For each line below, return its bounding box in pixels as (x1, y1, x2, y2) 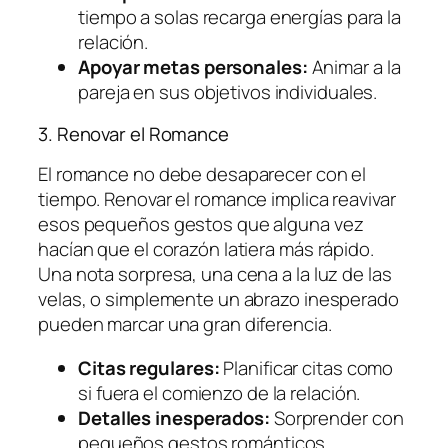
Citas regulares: (78, 354, 220, 381)
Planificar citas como (219, 354, 394, 381)
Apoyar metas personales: (78, 54, 308, 81)
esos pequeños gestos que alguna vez (38, 211, 364, 238)
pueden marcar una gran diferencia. (38, 311, 332, 338)
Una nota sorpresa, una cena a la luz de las (38, 261, 392, 288)
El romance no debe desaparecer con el (38, 161, 367, 188)
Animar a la (307, 54, 401, 81)
